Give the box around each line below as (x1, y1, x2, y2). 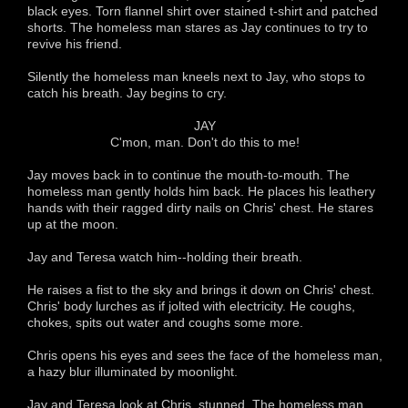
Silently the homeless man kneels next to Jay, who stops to (27, 68, 365, 84)
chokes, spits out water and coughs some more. (27, 314, 303, 330)
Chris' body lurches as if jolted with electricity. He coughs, (27, 298, 355, 313)
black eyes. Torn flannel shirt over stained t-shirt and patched (27, 3, 378, 18)
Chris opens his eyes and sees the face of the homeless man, (27, 347, 382, 362)
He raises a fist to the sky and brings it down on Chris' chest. (27, 281, 374, 297)
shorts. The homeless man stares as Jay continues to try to (27, 19, 368, 35)
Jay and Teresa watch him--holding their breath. (27, 249, 302, 264)
